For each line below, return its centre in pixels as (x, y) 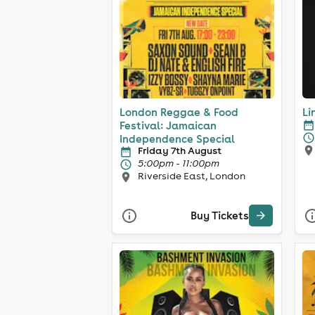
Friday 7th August (180, 150)
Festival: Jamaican (168, 125)
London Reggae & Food (179, 112)
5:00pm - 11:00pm (179, 163)
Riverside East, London (192, 175)
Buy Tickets (220, 216)
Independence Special (177, 139)
